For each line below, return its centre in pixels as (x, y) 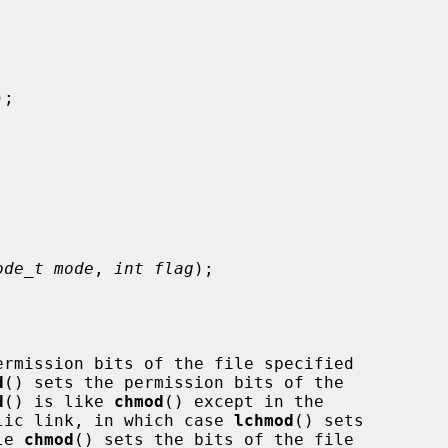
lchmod (264, 420)
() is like (59, 401)
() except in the (244, 401)
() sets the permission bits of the (174, 382)
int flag (154, 268)
